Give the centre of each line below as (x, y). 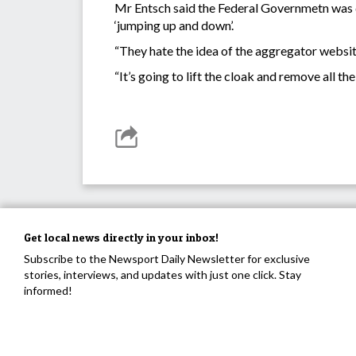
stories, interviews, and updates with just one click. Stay (163, 275)
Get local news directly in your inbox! (121, 238)
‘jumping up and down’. (174, 25)
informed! (48, 291)
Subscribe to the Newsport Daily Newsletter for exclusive (167, 259)
